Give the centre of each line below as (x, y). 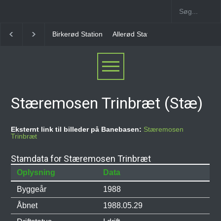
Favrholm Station (135, 34)
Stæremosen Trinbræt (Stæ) (107, 103)
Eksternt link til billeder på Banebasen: (77, 129)
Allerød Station (75, 34)
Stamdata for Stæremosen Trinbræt (81, 159)
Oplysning (36, 172)
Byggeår (32, 189)
